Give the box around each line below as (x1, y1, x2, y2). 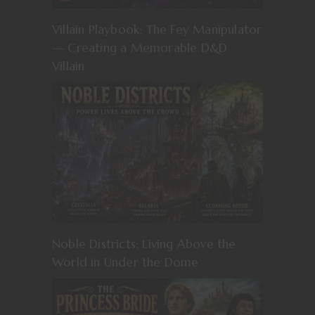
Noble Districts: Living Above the (52, 236, 236, 252)
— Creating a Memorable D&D (52, 39, 228, 56)
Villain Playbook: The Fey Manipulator (52, 21, 262, 37)
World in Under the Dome (52, 254, 199, 270)
